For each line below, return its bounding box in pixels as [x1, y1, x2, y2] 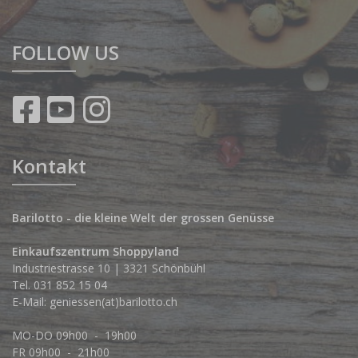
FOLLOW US [12, 39, 119, 66]
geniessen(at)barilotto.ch [50, 294, 177, 310]
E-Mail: [12, 294, 50, 310]
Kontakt [12, 153, 86, 180]
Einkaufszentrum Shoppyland [12, 244, 179, 260]
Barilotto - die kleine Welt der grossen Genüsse [12, 210, 274, 226]
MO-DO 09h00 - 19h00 [12, 328, 140, 344]
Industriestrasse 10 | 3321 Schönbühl [12, 261, 205, 276]
